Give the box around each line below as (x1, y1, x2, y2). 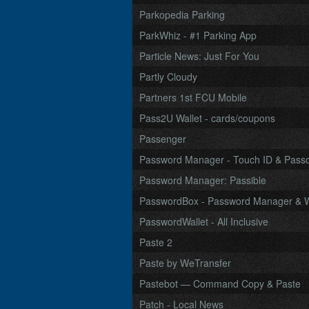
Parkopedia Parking (139, 8, 225, 21)
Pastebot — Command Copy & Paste (139, 277, 301, 290)
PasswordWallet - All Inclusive (139, 215, 268, 228)
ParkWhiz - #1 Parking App (139, 28, 257, 42)
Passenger (139, 132, 186, 146)
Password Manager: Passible (139, 173, 266, 187)
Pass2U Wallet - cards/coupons (139, 111, 275, 125)
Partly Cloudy (139, 70, 197, 83)
